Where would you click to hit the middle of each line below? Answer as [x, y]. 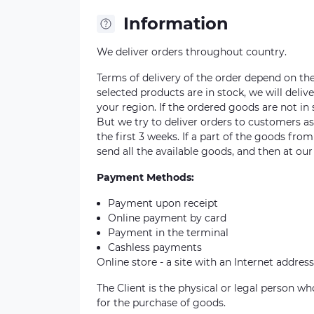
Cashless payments [155, 247]
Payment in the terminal [168, 233]
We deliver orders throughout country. [192, 52]
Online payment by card [167, 218]
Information [176, 23]
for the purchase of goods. [161, 303]
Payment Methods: [145, 177]
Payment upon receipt [163, 203]
